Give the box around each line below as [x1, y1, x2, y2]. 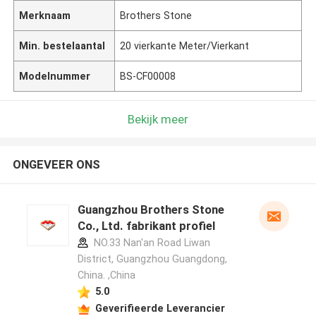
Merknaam [19, 9, 71, 21]
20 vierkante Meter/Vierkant [120, 39, 250, 51]
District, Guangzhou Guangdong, [77, 253, 227, 265]
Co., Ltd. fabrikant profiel [77, 219, 215, 233]
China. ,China [77, 269, 135, 281]
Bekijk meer [128, 111, 188, 126]
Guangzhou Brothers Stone [77, 202, 224, 217]
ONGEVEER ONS [12, 157, 100, 172]
